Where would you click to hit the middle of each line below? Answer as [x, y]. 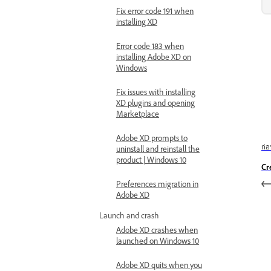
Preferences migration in [157, 184]
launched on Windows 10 [158, 241]
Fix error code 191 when [155, 11]
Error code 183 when [150, 46]
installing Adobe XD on [154, 57]
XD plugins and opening [155, 103]
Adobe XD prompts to [152, 138]
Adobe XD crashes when [157, 230]
